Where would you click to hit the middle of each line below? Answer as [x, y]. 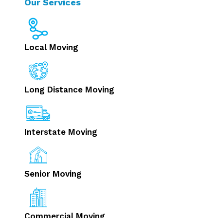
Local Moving [51, 47]
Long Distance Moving [69, 90]
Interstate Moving [61, 132]
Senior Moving [53, 174]
